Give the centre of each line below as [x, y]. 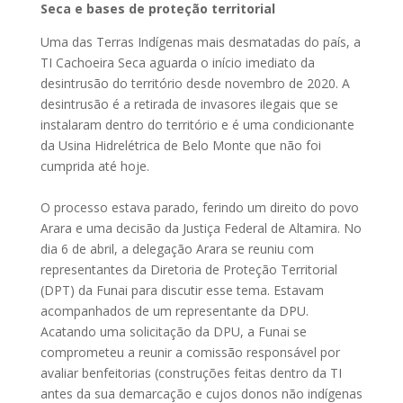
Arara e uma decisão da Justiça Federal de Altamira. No [201, 228]
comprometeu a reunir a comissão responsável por [190, 353]
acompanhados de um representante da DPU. [174, 311]
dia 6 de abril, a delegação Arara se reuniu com [177, 249]
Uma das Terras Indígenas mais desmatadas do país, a [200, 42]
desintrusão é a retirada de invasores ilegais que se [189, 104]
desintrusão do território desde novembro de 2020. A [195, 84]
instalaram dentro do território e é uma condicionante [197, 125]
